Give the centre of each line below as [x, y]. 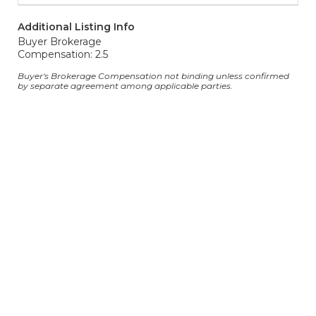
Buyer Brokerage [60, 42]
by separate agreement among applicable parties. [125, 86]
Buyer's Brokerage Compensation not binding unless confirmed [153, 76]
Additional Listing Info [76, 27]
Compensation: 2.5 [63, 54]
